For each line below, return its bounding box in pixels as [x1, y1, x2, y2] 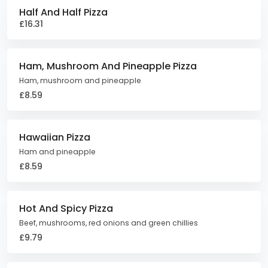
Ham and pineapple [19, 147, 96, 157]
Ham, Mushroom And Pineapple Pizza [19, 59, 197, 73]
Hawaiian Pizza [19, 130, 90, 144]
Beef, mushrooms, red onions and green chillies [19, 218, 198, 228]
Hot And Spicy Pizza [19, 202, 113, 215]
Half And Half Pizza [19, 5, 108, 19]
